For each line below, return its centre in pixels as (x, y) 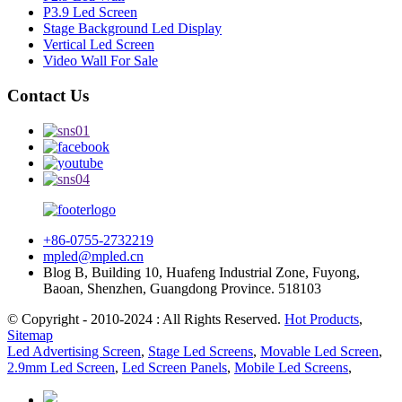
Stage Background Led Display (132, 29)
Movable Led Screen (319, 351)
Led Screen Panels (175, 367)
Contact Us (48, 95)
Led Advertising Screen (74, 351)
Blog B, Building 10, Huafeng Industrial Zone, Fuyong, (201, 272)
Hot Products (322, 319)
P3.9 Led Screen (90, 13)
